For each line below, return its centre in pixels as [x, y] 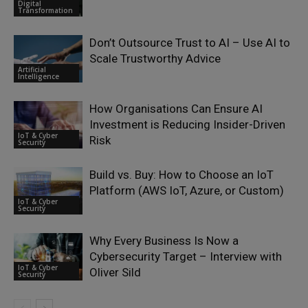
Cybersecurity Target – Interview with [186, 256]
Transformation [45, 10]
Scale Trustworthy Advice [155, 58]
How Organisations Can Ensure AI [176, 108]
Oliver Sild [115, 272]
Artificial [32, 69]
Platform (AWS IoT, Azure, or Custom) [187, 190]
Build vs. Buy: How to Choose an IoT [181, 174]
